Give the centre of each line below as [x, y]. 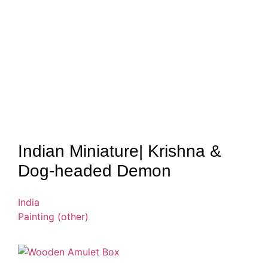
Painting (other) [53, 216]
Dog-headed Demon [95, 170]
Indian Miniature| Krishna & [120, 151]
